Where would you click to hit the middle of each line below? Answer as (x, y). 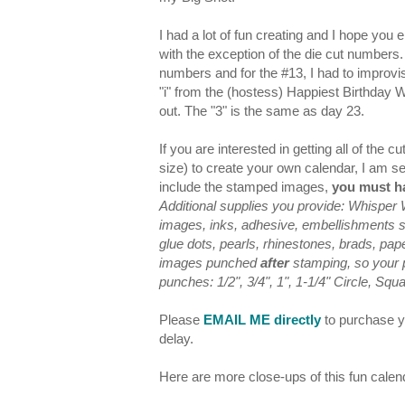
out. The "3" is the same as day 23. (262, 111)
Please (181, 320)
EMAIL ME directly (262, 320)
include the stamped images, (245, 187)
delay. (176, 339)
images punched (210, 263)
